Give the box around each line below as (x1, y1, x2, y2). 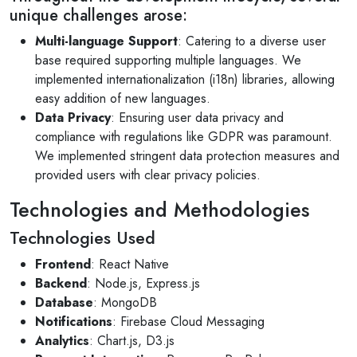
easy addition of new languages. (35, 89, 210, 108)
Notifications (35, 312, 112, 331)
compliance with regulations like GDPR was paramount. (35, 127, 332, 146)
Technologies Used (10, 226, 155, 250)
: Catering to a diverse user (178, 32, 326, 50)
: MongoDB (93, 293, 157, 312)
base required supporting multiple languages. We (35, 51, 301, 69)
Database (35, 293, 93, 312)
